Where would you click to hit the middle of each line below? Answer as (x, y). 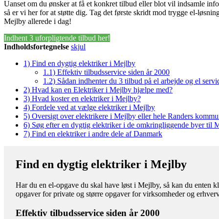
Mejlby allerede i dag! (38, 21)
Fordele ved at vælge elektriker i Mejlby (93, 107)
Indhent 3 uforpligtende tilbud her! (57, 38)
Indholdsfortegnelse (36, 46)
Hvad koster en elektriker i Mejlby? (86, 98)
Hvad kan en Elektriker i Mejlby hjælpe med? (102, 89)
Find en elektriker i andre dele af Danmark (97, 133)
